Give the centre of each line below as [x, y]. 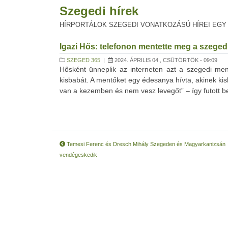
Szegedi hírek [99, 11]
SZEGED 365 [83, 60]
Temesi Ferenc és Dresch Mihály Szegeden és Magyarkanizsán [145, 144]
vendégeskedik [78, 155]
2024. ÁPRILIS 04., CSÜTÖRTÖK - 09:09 [165, 60]
